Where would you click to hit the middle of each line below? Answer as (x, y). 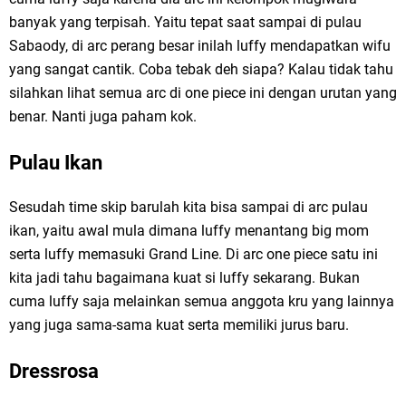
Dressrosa (54, 371)
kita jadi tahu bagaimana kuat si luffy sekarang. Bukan (184, 278)
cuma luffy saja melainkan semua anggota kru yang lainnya (202, 302)
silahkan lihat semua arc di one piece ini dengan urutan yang (203, 93)
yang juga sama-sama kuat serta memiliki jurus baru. (179, 325)
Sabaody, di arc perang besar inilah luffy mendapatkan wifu (200, 46)
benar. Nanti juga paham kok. (103, 117)
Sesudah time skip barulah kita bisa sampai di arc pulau (188, 208)
